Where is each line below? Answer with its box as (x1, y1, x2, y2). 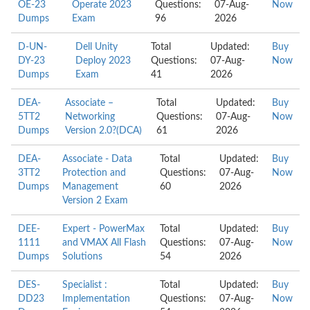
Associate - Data (62, 154, 132, 164)
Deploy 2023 (75, 56, 131, 66)
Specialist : (62, 280, 107, 290)
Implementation (62, 294, 130, 304)
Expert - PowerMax (62, 224, 145, 234)
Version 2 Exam (62, 196, 128, 206)
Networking (65, 112, 116, 122)
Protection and (62, 168, 126, 178)
